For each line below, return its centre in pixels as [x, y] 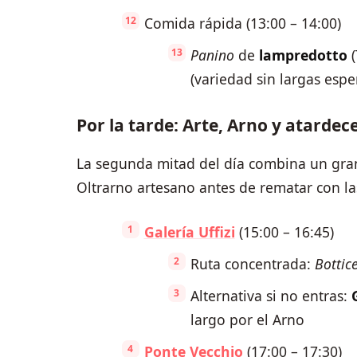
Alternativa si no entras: [271, 296]
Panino [212, 55]
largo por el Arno [247, 320]
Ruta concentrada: [252, 264]
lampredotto [303, 55]
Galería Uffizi [189, 232]
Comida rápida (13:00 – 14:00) [242, 24]
